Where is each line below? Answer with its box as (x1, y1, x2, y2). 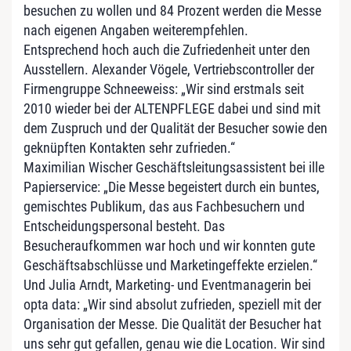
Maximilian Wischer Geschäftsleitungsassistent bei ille (24, 159, 324, 175)
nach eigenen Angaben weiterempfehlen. (24, 22, 248, 38)
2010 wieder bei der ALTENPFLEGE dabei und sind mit (24, 100, 320, 117)
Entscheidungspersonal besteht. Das (24, 218, 225, 234)
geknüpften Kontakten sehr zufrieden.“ (24, 139, 235, 156)
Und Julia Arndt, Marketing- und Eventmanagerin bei (24, 277, 311, 293)
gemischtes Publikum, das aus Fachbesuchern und (24, 198, 305, 215)
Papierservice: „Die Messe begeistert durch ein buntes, (24, 179, 320, 195)
